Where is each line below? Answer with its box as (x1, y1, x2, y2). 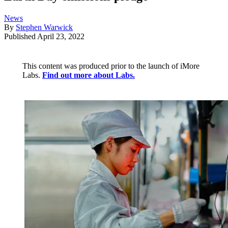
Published (4, 32, 37, 41)
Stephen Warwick (16, 23, 73, 32)
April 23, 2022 (37, 32, 84, 41)
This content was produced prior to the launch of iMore (22, 62, 199, 71)
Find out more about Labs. (42, 71, 135, 80)
